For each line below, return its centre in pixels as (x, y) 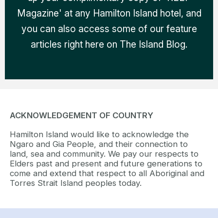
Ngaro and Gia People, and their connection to (99, 144)
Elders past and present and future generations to (106, 164)
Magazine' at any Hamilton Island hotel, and (109, 13)
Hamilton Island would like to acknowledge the (99, 135)
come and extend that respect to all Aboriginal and (107, 173)
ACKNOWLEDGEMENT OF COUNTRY (82, 116)
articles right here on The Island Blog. (109, 44)
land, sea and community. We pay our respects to (104, 154)
